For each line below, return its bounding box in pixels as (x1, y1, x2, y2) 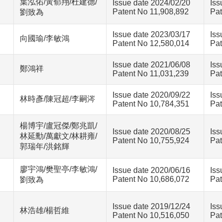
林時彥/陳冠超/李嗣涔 (20, 95, 95, 103)
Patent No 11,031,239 (112, 69, 189, 78)
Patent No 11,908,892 (112, 7, 189, 16)
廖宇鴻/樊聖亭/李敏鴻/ (20, 165, 97, 173)
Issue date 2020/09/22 (112, 91, 190, 99)
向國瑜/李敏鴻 (20, 34, 69, 43)
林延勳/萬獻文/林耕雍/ (20, 132, 97, 140)
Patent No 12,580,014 (112, 39, 189, 48)
